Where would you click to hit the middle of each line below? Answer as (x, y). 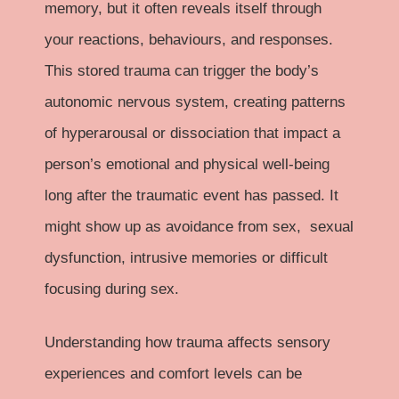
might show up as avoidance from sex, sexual (199, 226)
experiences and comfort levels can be (173, 374)
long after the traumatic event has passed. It (191, 195)
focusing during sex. (112, 289)
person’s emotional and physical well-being (187, 164)
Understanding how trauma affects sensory (187, 343)
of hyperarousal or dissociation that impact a (192, 133)
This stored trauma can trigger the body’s (182, 70)
